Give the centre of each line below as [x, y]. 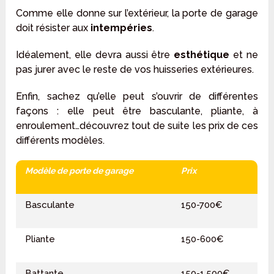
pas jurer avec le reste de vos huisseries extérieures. [135, 70]
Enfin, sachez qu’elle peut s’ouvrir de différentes [137, 97]
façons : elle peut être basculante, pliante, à [137, 111]
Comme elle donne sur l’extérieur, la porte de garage [137, 13]
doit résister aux [54, 28]
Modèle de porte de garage [80, 171]
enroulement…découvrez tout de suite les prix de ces [137, 126]
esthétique [202, 55]
